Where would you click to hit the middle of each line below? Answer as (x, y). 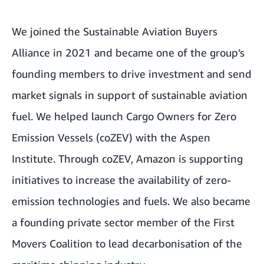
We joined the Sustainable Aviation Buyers (115, 31)
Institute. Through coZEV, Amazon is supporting (127, 159)
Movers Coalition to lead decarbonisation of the (127, 243)
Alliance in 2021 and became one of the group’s (128, 52)
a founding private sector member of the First (123, 222)
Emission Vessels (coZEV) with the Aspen (111, 137)
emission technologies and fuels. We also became (131, 201)
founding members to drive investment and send (132, 74)
